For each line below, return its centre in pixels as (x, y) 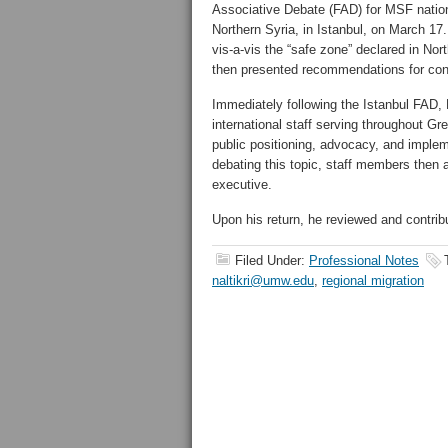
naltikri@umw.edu (263, 280)
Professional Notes (364, 260)
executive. (242, 184)
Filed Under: (272, 260)
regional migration (373, 280)
